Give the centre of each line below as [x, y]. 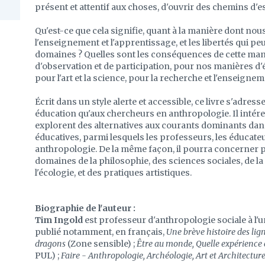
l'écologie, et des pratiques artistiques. [113, 173]
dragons [50, 244]
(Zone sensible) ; [101, 244]
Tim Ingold [59, 220]
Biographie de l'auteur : [85, 208]
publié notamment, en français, [101, 232]
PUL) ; [48, 256]
